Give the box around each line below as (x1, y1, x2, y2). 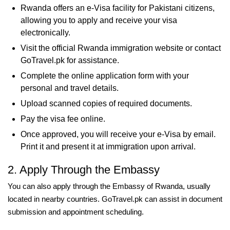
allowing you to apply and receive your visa (21, 16, 177, 25)
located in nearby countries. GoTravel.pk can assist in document (8, 195, 222, 203)
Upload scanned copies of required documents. (21, 99, 192, 108)
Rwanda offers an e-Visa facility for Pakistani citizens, (21, 4, 215, 12)
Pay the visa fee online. (21, 114, 105, 123)
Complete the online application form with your (21, 71, 189, 80)
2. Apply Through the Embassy (8, 163, 160, 176)
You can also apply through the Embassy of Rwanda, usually (8, 182, 210, 190)
